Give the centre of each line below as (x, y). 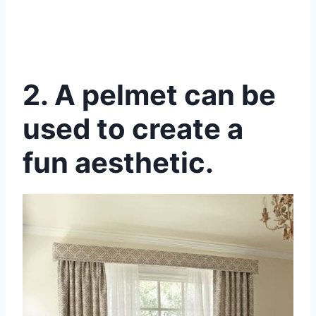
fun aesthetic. (118, 163)
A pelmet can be (165, 95)
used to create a (133, 129)
